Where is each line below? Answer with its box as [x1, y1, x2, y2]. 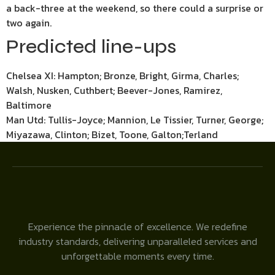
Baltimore [6, 98, 52, 113]
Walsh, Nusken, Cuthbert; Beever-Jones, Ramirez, [6, 83, 222, 98]
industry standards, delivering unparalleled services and [18, 234, 257, 249]
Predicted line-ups [6, 34, 176, 59]
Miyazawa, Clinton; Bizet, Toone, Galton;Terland [6, 127, 218, 142]
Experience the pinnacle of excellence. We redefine [28, 219, 247, 234]
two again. [6, 15, 52, 31]
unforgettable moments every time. [61, 249, 214, 264]
